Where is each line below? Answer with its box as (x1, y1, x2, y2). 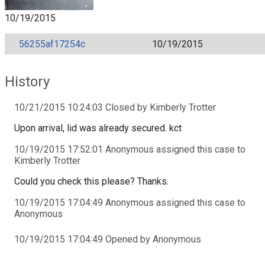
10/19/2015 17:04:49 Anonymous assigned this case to (14, 196, 245, 208)
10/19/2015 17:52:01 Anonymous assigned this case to (14, 143, 245, 155)
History (5, 73, 50, 90)
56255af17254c (19, 38, 85, 50)
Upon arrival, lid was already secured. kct (14, 122, 182, 134)
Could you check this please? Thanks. (14, 175, 169, 187)
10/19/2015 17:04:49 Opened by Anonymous (14, 233, 201, 245)
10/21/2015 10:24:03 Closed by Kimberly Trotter (14, 101, 216, 113)
